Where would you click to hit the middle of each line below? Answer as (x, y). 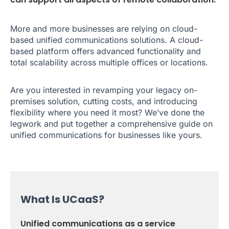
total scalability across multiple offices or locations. (109, 63)
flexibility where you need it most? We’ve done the (107, 113)
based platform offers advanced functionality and (106, 51)
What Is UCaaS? (62, 200)
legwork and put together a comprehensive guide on (111, 124)
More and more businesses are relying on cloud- (104, 29)
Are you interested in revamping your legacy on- (104, 90)
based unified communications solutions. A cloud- (107, 40)
